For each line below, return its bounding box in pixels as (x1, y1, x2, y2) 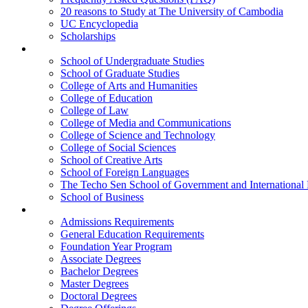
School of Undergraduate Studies (60, 55, 204, 67)
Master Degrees (60, 278, 129, 289)
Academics (33, 203, 81, 215)
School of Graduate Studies (60, 67, 179, 79)
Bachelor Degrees (60, 265, 138, 277)
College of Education (60, 92, 153, 104)
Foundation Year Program (60, 241, 172, 252)
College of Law (60, 104, 129, 116)
